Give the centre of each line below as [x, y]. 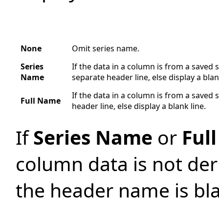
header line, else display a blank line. [139, 106]
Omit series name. [106, 48]
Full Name [41, 101]
